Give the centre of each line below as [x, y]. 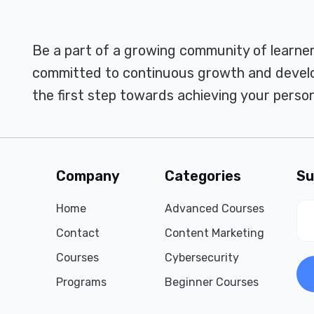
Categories [203, 176]
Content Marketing [215, 233]
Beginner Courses [212, 282]
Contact [78, 233]
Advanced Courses [215, 209]
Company [88, 176]
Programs [82, 282]
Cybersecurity [202, 258]
